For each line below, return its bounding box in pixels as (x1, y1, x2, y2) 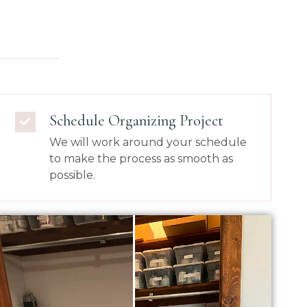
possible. (49, 168, 95, 182)
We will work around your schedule (49, 135, 247, 149)
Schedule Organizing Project (49, 110, 223, 130)
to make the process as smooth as (49, 151, 233, 165)
